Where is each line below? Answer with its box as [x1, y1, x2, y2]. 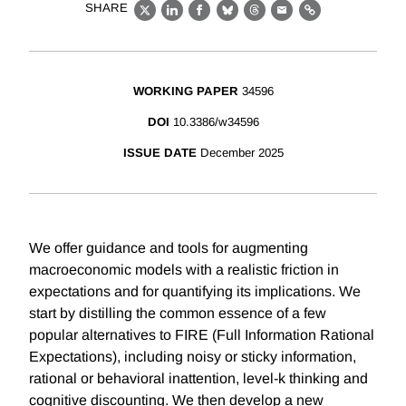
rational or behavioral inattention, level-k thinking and [29, 371, 368, 387]
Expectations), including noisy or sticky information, [29, 349, 356, 365]
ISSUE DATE [122, 146, 197, 160]
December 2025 [199, 146, 284, 160]
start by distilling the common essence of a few [29, 305, 326, 322]
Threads [254, 12, 312, 28]
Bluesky [227, 12, 284, 28]
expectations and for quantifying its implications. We [29, 284, 361, 300]
